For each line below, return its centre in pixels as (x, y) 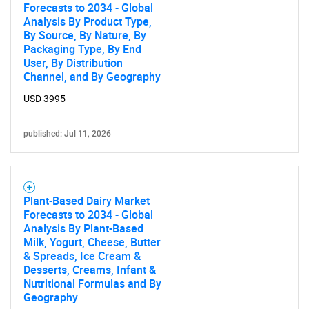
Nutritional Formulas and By (92, 283)
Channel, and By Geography (92, 77)
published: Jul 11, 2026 (67, 134)
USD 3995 (44, 99)
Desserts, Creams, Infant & (90, 270)
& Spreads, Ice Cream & (82, 256)
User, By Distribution (73, 63)
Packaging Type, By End (82, 49)
